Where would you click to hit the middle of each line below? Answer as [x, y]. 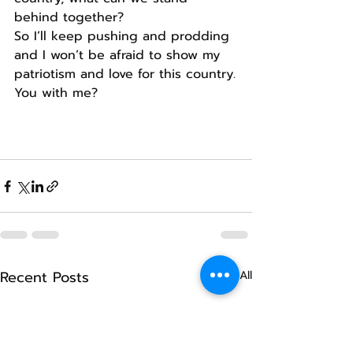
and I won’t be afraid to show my [119, 55]
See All [234, 275]
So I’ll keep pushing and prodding [124, 36]
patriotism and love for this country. [125, 74]
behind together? [69, 17]
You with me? [56, 93]
